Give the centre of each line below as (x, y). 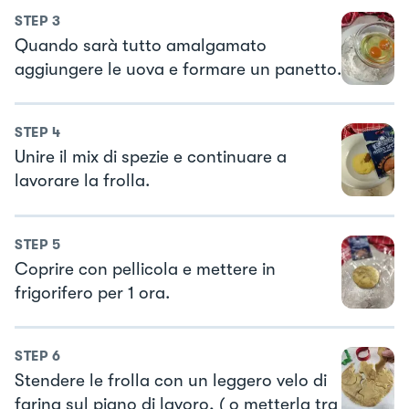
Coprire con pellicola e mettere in (145, 269)
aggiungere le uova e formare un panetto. (178, 69)
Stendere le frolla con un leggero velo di (171, 381)
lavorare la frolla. (82, 181)
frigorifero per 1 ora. (92, 293)
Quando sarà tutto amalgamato (141, 45)
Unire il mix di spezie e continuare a (151, 157)
